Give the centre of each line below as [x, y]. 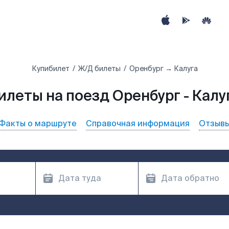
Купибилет [50, 68]
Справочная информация [138, 123]
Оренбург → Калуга [163, 68]
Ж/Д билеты [99, 68]
